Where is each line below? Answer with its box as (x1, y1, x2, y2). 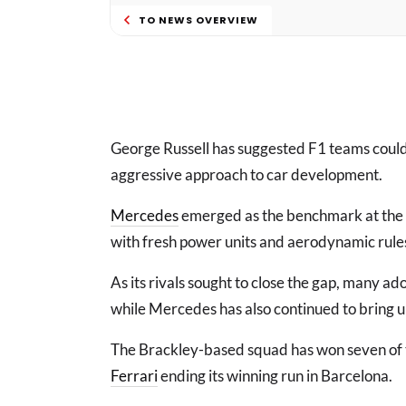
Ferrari (111, 365, 158, 385)
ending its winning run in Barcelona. (158, 365, 392, 385)
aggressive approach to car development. (111, 164, 382, 184)
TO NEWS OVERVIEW (139, 12, 258, 27)
